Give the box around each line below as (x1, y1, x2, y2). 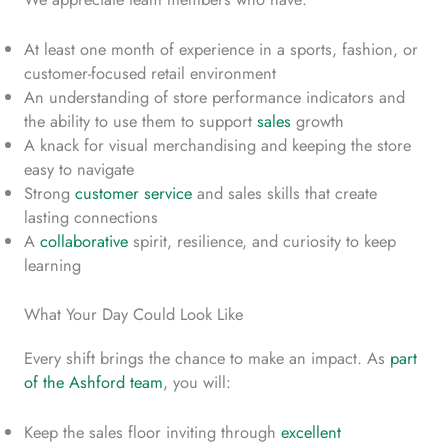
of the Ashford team (24, 369, 163, 394)
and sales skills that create (192, 181, 377, 206)
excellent (281, 419, 341, 444)
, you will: (163, 369, 231, 394)
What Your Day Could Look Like (24, 301, 243, 326)
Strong (24, 181, 75, 206)
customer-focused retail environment (24, 61, 276, 86)
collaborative (40, 229, 128, 254)
